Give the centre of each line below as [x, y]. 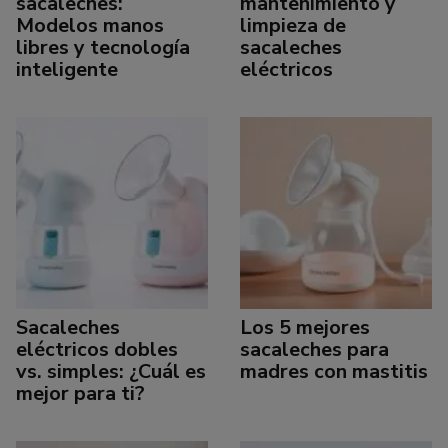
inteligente [67, 69]
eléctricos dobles [97, 349]
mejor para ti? [80, 393]
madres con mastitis [334, 371]
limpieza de [293, 25]
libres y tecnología [103, 47]
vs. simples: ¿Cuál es [111, 371]
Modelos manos [90, 25]
